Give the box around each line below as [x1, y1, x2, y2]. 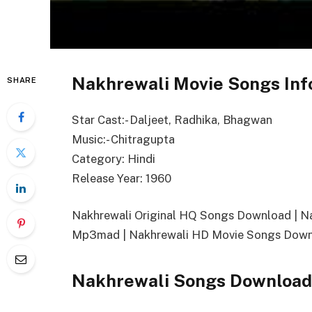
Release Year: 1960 [72, 171, 171, 185]
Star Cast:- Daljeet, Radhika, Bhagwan [72, 112, 272, 127]
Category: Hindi [72, 151, 155, 166]
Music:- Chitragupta [72, 132, 175, 146]
